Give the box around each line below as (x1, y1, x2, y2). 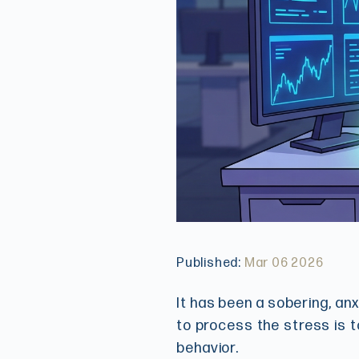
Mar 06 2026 (244, 256, 324, 272)
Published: (176, 256, 244, 272)
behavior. (176, 340, 240, 357)
